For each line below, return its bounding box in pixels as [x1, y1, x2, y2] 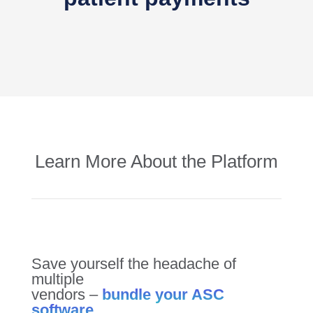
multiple [31, 270, 84, 288]
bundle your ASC [101, 285, 224, 303]
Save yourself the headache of [31, 254, 236, 272]
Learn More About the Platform [34, 150, 278, 172]
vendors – [31, 285, 102, 303]
